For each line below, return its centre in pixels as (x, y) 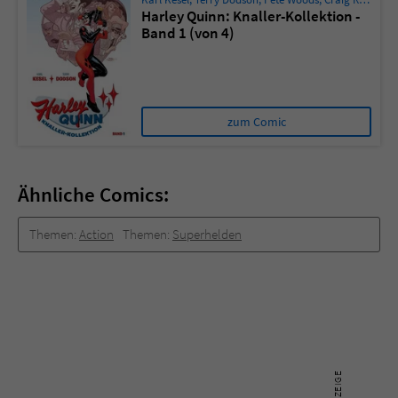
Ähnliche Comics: (93, 195)
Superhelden (207, 235)
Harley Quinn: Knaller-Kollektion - (251, 16)
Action (96, 235)
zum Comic (256, 122)
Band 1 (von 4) (188, 33)
